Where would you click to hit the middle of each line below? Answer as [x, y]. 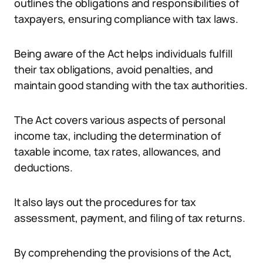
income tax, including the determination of [118, 136]
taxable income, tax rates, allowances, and [117, 151]
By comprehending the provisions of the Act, [123, 252]
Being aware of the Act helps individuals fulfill [123, 53]
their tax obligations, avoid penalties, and [114, 69]
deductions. [44, 167]
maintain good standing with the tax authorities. [131, 85]
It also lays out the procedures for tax [105, 202]
